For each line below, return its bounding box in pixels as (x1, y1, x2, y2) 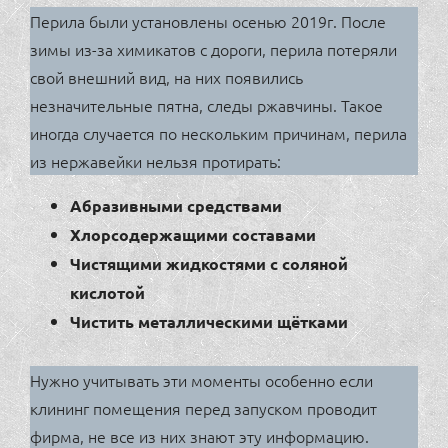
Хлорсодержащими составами (70, 224, 316, 246)
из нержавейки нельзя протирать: (30, 150, 281, 173)
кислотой (70, 282, 145, 304)
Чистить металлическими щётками (70, 311, 348, 333)
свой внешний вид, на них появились (30, 66, 303, 89)
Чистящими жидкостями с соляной (70, 253, 348, 275)
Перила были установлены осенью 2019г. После (30, 10, 386, 33)
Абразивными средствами (70, 195, 282, 217)
